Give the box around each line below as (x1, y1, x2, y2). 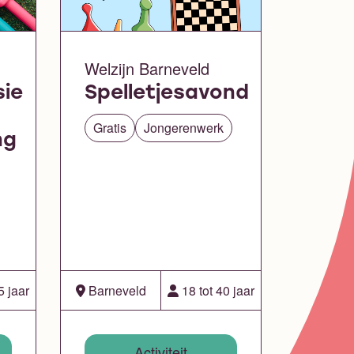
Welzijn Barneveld (85, 57, 209, 81)
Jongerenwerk (144, 119, 224, 137)
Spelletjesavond (85, 84, 249, 104)
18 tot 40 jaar (179, 281, 254, 299)
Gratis (93, 119, 126, 137)
